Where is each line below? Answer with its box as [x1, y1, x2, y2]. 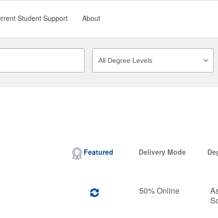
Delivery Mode [139, 147, 186, 157]
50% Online [139, 185, 180, 196]
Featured [84, 147, 113, 157]
